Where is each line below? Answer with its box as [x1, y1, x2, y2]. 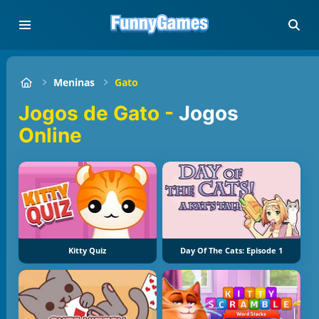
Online [19, 122, 83, 147]
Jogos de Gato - [30, 100, 179, 125]
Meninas [53, 75, 95, 89]
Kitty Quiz [68, 246, 107, 256]
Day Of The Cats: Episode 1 [180, 246, 283, 256]
